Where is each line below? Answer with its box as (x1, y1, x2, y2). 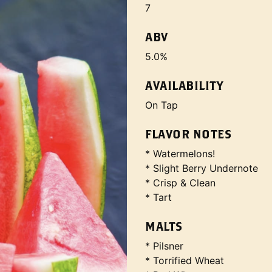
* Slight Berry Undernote (145, 162, 258, 174)
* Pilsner (145, 240, 183, 252)
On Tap (145, 99, 178, 111)
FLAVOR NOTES (145, 127, 231, 141)
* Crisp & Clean (145, 177, 216, 189)
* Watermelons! (145, 148, 215, 160)
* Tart (145, 191, 172, 203)
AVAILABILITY (145, 78, 223, 92)
